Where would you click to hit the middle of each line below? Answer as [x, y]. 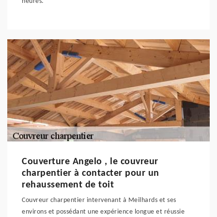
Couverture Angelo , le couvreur [90, 162]
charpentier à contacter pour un [91, 173]
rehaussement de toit [68, 185]
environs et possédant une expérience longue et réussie [103, 212]
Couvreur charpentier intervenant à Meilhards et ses [99, 200]
